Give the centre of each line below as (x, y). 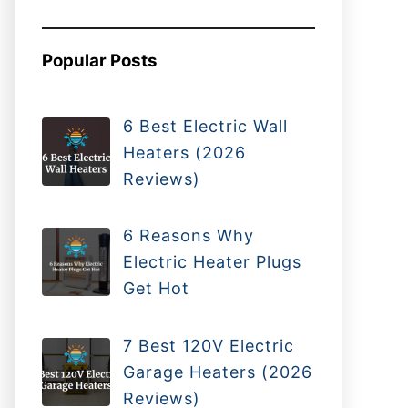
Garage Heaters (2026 (217, 372)
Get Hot (156, 289)
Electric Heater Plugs (212, 262)
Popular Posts (100, 60)
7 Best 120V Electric (208, 346)
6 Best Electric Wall (205, 126)
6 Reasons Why (188, 236)
